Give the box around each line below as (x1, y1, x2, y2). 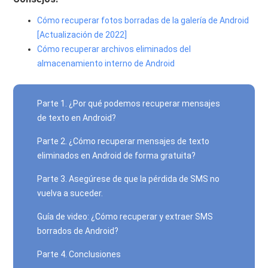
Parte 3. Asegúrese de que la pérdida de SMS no (37, 174, 220, 184)
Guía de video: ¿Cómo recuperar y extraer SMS (37, 212, 214, 221)
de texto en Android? (37, 113, 117, 123)
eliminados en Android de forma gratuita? (37, 151, 196, 160)
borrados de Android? (37, 226, 119, 236)
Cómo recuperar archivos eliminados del (37, 44, 191, 54)
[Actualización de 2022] (37, 30, 127, 39)
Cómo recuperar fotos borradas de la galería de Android (37, 16, 249, 25)
